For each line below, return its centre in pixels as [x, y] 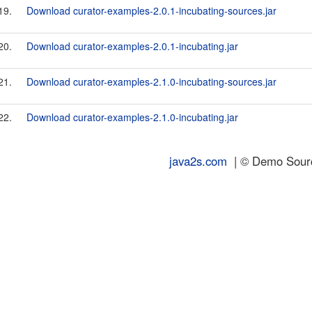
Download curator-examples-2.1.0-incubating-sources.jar [151, 81]
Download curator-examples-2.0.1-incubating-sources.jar [151, 10]
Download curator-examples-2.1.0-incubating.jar [132, 117]
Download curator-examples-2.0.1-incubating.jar [132, 46]
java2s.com [198, 161]
